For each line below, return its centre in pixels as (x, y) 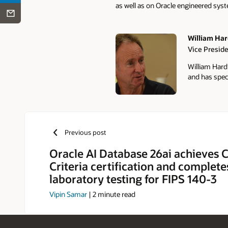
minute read (116, 194)
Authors (133, 54)
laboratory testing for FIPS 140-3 (133, 178)
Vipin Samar (68, 194)
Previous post (85, 133)
